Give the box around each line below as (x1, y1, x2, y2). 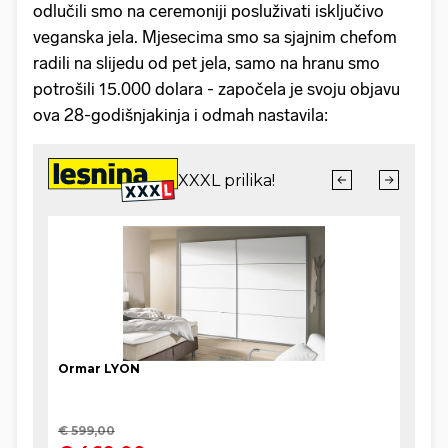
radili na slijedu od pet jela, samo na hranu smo (33, 52, 380, 73)
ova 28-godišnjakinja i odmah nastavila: (33, 104, 328, 125)
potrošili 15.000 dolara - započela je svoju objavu (33, 78, 400, 99)
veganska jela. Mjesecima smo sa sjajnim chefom (33, 26, 397, 47)
